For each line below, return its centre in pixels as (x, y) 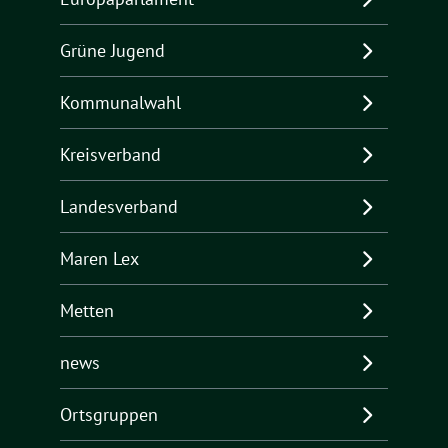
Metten (87, 311)
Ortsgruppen (109, 415)
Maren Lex (99, 259)
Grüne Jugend (112, 51)
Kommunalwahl (120, 103)
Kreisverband (110, 155)
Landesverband (119, 207)
